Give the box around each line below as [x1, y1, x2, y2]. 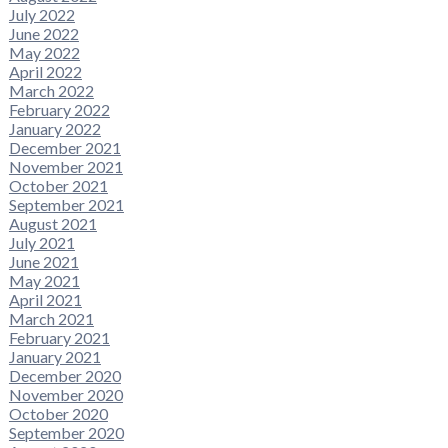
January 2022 [8, 118, 101, 138]
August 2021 [8, 213, 97, 233]
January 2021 [8, 346, 101, 366]
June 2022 [8, 23, 79, 43]
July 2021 [8, 232, 75, 252]
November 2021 [8, 156, 123, 176]
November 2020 [8, 384, 123, 404]
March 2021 [8, 308, 94, 328]
